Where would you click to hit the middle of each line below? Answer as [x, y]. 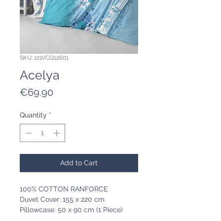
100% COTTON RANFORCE [64, 189]
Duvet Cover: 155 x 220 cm [62, 200]
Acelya [40, 75]
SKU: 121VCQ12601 [44, 58]
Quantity [33, 115]
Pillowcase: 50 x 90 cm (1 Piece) [71, 210]
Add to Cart [79, 163]
